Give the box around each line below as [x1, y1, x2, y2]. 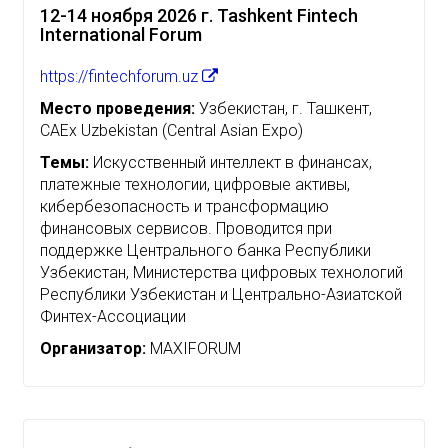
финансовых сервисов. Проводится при [40, 218, 332, 238]
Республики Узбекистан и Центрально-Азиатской [40, 284, 402, 304]
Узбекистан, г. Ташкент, [195, 98, 372, 118]
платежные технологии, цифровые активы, [40, 174, 350, 194]
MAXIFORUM [146, 338, 241, 358]
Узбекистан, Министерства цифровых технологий [40, 262, 403, 282]
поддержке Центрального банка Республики [40, 240, 371, 260]
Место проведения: [40, 98, 195, 118]
